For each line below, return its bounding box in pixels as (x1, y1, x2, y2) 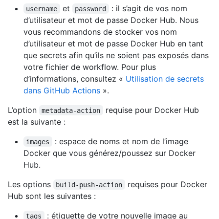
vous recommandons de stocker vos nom (23, 26, 177, 37)
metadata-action (42, 106, 101, 114)
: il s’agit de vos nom (109, 3, 190, 13)
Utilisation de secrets (126, 73, 204, 84)
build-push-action (56, 180, 123, 189)
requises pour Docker (125, 179, 210, 189)
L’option (8, 105, 39, 115)
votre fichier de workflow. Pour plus (23, 62, 156, 72)
